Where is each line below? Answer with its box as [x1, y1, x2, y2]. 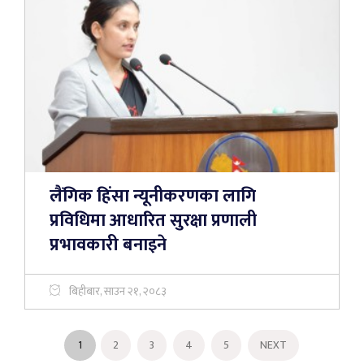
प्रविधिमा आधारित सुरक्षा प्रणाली [50, 206, 257, 236]
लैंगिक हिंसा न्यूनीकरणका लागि [50, 181, 256, 211]
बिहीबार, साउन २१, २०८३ [69, 282, 167, 301]
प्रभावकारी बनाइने [50, 230, 167, 260]
